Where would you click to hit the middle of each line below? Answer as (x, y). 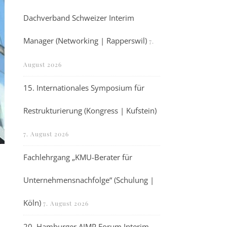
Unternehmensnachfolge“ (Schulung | (89, 180)
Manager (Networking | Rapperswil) (85, 41)
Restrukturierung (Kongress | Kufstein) (90, 110)
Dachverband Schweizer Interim (79, 18)
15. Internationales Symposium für (84, 88)
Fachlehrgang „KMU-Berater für (78, 157)
